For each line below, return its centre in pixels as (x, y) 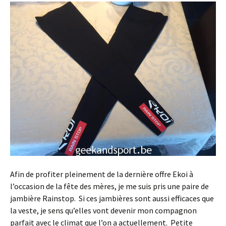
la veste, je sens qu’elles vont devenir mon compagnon (103, 210)
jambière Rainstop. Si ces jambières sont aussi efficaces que (112, 198)
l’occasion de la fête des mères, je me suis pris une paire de (109, 186)
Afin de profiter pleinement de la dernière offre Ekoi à (102, 174)
